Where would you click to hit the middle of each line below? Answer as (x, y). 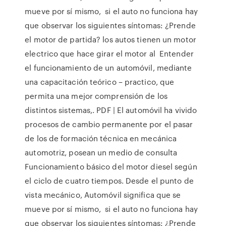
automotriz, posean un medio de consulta (102, 152)
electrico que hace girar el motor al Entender (109, 53)
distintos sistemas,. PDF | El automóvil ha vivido (111, 110)
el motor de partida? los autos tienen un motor (110, 39)
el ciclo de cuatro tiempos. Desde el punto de (109, 181)
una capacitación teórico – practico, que (100, 82)
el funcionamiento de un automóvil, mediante (108, 68)
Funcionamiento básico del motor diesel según (111, 166)
